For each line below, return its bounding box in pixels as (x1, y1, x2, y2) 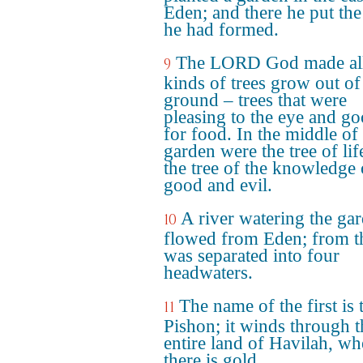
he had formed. (164, 19, 279, 40)
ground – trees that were (164, 90, 347, 110)
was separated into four (164, 246, 340, 266)
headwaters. (164, 263, 253, 283)
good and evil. (164, 175, 272, 195)
